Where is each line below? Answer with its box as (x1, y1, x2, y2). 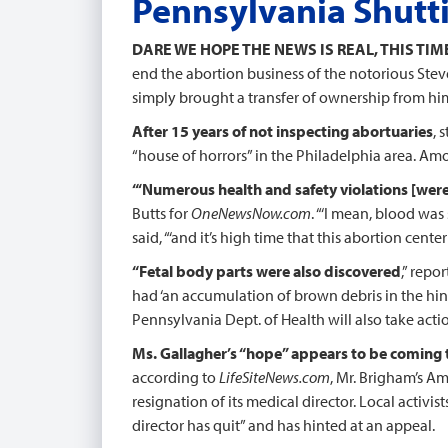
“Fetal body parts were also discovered (132, 261, 401, 281)
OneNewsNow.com (191, 203, 311, 223)
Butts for (132, 203, 191, 223)
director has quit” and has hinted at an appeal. (132, 415, 435, 435)
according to (132, 367, 219, 387)
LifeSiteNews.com (219, 367, 330, 387)
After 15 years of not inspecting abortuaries (132, 121, 433, 141)
